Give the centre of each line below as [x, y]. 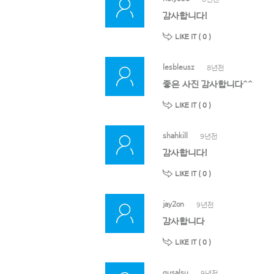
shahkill [175, 135]
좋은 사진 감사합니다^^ [208, 84]
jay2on [173, 204]
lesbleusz [179, 67]
